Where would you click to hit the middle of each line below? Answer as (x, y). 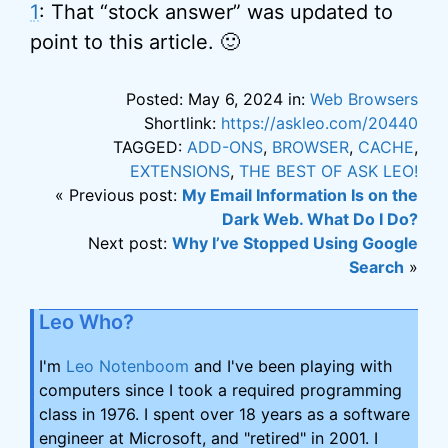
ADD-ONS (225, 147)
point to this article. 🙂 (135, 42)
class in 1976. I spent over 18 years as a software (224, 414)
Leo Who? (86, 322)
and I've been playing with (290, 366)
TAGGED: (150, 147)
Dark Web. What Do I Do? (320, 219)
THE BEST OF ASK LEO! (328, 171)
